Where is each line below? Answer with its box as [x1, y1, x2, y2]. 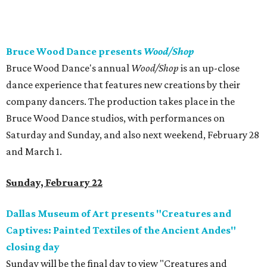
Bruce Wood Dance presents [6, 45, 144, 58]
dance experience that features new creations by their [6, 79, 240, 91]
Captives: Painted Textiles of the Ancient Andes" [6, 224, 236, 237]
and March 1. [6, 145, 62, 158]
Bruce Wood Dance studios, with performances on [6, 112, 225, 125]
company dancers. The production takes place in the [6, 95, 235, 108]
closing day [6, 241, 60, 253]
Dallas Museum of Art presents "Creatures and [6, 207, 231, 220]
